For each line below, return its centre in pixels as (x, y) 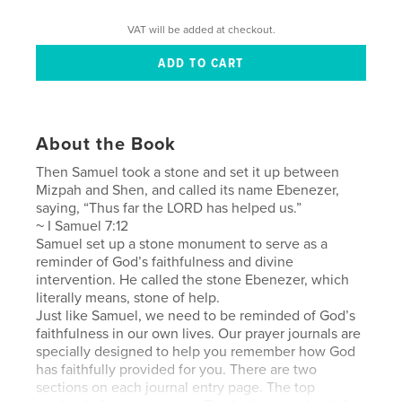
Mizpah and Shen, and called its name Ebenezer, (188, 190)
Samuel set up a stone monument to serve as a (182, 244)
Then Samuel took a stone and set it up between (188, 172)
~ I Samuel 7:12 (83, 226)
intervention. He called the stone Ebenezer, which (193, 280)
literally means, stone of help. (128, 297)
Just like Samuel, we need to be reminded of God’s (196, 315)
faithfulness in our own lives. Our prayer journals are (199, 333)
